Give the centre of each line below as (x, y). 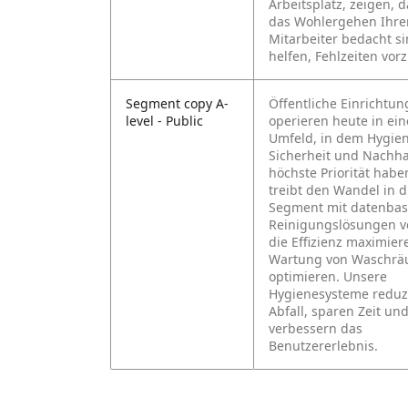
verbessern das (316, 328)
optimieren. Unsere (328, 276)
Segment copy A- (177, 103)
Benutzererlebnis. (323, 346)
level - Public (164, 121)
